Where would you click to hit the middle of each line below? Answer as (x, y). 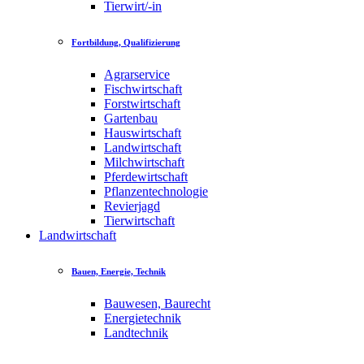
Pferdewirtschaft (146, 177)
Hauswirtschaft (143, 133)
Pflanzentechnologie (156, 192)
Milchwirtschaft (144, 162)
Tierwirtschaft (139, 221)
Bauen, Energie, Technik (119, 272)
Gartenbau (131, 119)
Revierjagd (132, 206)
